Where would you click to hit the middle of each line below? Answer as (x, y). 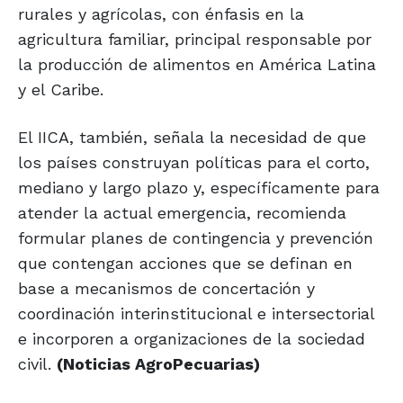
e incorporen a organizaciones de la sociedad (192, 339)
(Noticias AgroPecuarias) (158, 364)
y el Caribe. (61, 90)
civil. (37, 364)
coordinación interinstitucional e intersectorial (196, 314)
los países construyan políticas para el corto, (194, 163)
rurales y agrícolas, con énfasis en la (161, 14)
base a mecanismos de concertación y (166, 289)
